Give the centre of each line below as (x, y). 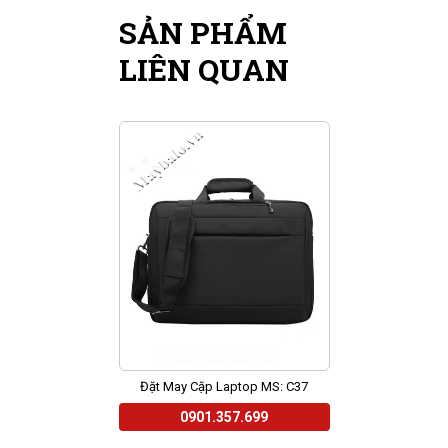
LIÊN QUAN (203, 70)
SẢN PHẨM (202, 33)
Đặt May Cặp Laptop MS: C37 (224, 387)
